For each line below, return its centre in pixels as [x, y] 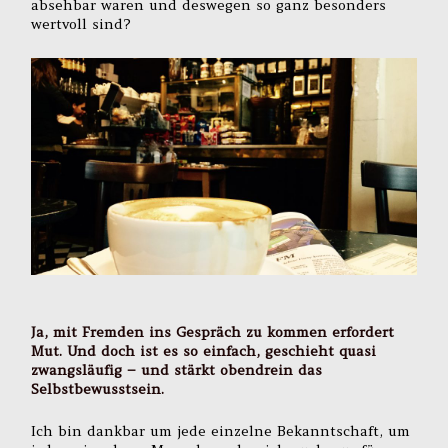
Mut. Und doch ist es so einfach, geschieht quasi [204, 350]
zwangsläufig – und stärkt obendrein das [177, 369]
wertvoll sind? [81, 24]
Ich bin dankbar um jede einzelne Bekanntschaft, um [221, 431]
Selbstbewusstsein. [98, 388]
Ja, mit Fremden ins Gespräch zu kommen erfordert [213, 331]
